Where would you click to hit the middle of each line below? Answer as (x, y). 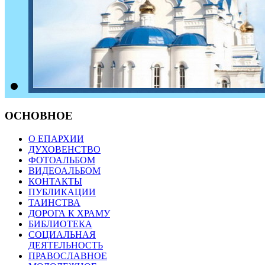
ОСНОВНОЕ (39, 116)
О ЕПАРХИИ (56, 138)
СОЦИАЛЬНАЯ (62, 234)
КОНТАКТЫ (55, 181)
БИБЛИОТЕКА (60, 224)
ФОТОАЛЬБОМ (62, 160)
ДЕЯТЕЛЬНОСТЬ (66, 245)
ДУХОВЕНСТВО (64, 149)
